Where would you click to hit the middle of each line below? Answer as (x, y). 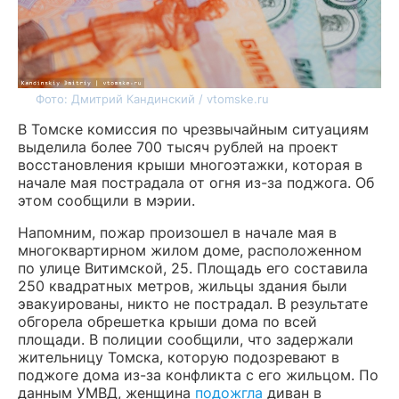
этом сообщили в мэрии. (106, 201)
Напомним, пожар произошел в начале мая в (177, 233)
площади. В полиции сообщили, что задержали (186, 340)
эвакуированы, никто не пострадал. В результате (193, 304)
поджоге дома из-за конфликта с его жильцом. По (198, 375)
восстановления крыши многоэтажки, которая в (190, 165)
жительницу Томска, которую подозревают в (179, 358)
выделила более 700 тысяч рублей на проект (178, 147)
